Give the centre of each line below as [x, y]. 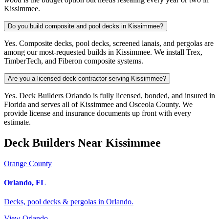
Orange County [28, 163]
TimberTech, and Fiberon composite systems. [74, 61]
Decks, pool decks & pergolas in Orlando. [69, 202]
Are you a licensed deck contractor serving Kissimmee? [87, 78]
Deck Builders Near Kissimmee [82, 142]
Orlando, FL [25, 182]
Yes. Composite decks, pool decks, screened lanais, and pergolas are [109, 43]
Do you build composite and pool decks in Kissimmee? [86, 26]
